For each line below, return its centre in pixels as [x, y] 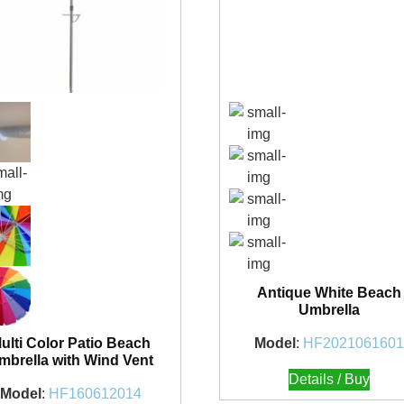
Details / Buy [330, 379]
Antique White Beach [330, 292]
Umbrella [330, 309]
